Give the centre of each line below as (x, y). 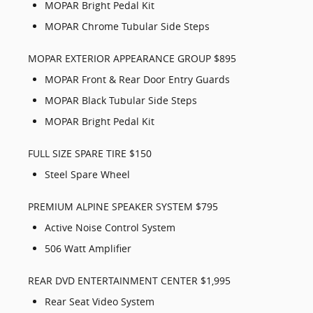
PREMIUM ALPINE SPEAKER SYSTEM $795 (123, 206)
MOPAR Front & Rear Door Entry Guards (137, 79)
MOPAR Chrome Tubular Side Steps (127, 26)
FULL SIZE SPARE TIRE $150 (90, 153)
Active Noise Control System (110, 227)
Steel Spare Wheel (87, 174)
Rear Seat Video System (100, 301)
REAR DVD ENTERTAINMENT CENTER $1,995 (129, 281)
